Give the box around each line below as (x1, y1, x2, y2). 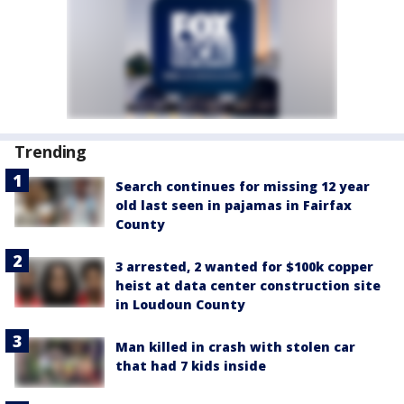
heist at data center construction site (115, 277, 381, 295)
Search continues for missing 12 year (115, 178, 370, 196)
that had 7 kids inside (115, 357, 266, 375)
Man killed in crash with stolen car (115, 338, 355, 356)
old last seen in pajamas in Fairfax (115, 197, 352, 215)
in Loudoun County (115, 296, 245, 314)
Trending (14, 141, 87, 163)
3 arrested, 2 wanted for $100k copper (115, 258, 373, 276)
